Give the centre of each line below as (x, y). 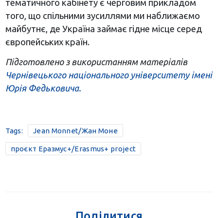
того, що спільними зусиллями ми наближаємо (102, 16)
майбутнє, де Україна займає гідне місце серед (103, 29)
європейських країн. (47, 42)
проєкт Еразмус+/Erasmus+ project (73, 149)
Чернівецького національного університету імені (109, 75)
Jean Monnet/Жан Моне (75, 131)
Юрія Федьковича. (43, 88)
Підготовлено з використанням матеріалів (96, 62)
